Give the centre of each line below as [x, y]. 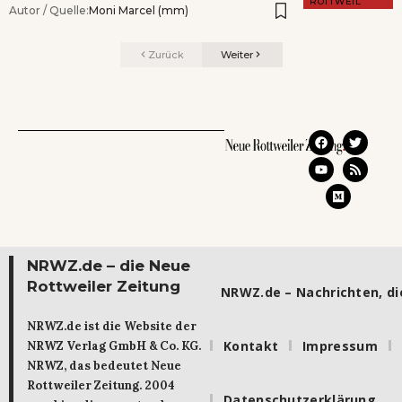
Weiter [237, 54]
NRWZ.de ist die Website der [112, 327]
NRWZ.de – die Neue [109, 266]
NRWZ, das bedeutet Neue [104, 366]
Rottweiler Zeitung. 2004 [101, 386]
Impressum [340, 345]
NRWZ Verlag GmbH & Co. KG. [114, 346]
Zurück [166, 54]
